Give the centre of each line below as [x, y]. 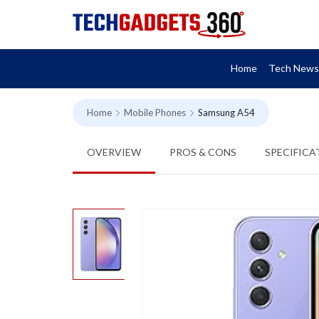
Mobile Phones [155, 113]
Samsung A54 [226, 113]
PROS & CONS [203, 152]
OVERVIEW [114, 152]
